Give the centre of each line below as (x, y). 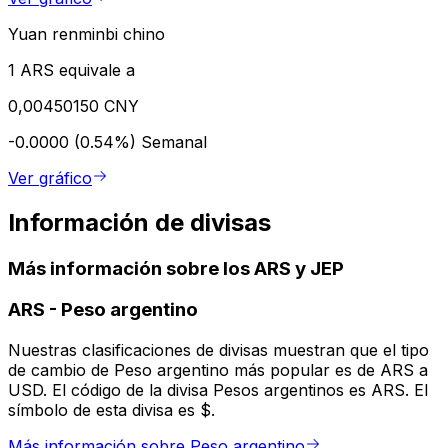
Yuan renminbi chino (86, 33)
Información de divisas (139, 222)
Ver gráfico (50, 177)
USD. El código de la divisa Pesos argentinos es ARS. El (218, 390)
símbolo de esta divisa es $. (111, 410)
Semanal (174, 141)
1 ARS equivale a (71, 69)
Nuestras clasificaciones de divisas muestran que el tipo (218, 350)
